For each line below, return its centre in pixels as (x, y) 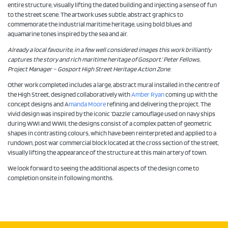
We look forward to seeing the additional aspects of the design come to (103, 169)
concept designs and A (38, 105)
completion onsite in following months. (61, 178)
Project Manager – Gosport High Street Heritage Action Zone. (89, 69)
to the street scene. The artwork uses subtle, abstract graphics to (95, 15)
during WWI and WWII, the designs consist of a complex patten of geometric (110, 124)
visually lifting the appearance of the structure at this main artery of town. (107, 153)
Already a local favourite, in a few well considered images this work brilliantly (109, 50)
